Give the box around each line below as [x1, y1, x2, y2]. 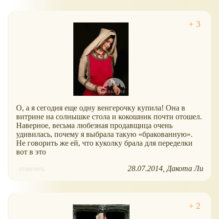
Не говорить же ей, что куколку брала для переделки [16, 139, 193, 148]
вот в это [16, 148, 46, 156]
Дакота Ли [167, 164, 203, 173]
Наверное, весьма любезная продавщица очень [16, 121, 173, 130]
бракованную [142, 130, 187, 139]
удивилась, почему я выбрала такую [16, 130, 138, 139]
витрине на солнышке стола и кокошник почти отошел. [16, 112, 202, 121]
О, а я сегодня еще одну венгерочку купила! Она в [16, 104, 185, 112]
